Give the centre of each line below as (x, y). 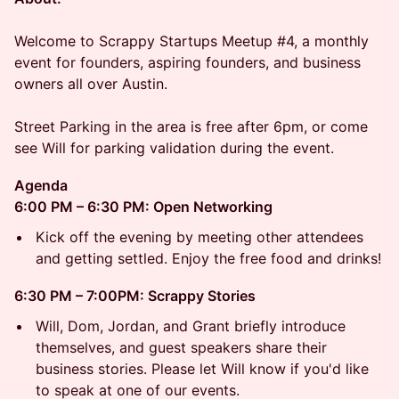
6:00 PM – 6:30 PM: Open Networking (143, 207)
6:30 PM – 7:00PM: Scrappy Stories (135, 296)
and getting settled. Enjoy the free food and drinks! (208, 258)
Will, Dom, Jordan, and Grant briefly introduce (191, 326)
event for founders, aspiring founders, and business (187, 62)
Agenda (41, 185)
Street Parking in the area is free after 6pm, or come (191, 126)
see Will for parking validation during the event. (174, 148)
